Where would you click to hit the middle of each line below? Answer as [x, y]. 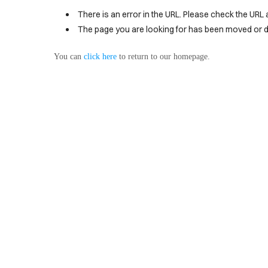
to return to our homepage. [163, 57]
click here [100, 57]
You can [69, 57]
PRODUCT [38, 28]
